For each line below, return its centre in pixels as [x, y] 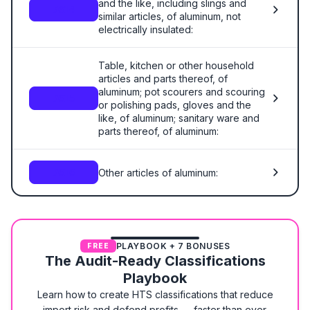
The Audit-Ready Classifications [155, 261]
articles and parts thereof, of [163, 79]
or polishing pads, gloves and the [175, 105]
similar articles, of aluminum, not [170, 16]
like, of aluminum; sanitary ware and [179, 118]
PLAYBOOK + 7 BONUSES [173, 246]
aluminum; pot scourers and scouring [182, 92]
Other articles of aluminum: [158, 172]
